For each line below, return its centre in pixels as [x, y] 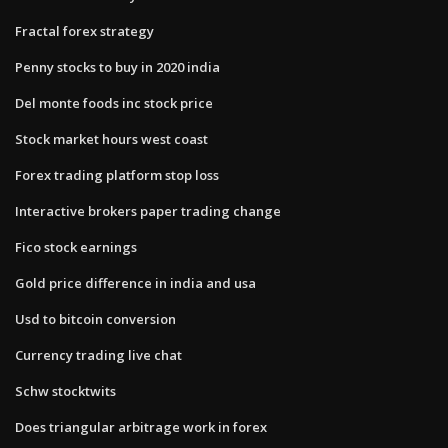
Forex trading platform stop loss [117, 174]
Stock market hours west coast [111, 138]
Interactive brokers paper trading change [148, 210]
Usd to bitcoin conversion [95, 318]
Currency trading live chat [98, 354]
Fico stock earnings [76, 246]
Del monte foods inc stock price [114, 102]
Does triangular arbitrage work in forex [141, 426]
